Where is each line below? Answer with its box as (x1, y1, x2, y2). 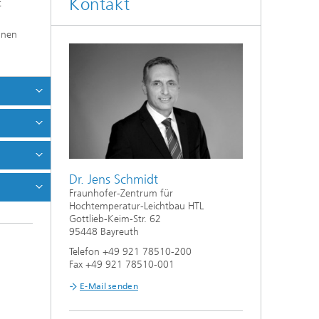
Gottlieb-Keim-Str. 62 (69, 213, 161, 226)
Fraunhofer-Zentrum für (69, 187, 173, 200)
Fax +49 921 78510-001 (69, 258, 174, 271)
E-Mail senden (80, 281, 138, 292)
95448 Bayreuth (69, 226, 139, 239)
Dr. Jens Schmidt (69, 172, 158, 188)
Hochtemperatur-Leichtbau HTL (69, 200, 204, 213)
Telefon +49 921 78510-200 (69, 246, 192, 258)
